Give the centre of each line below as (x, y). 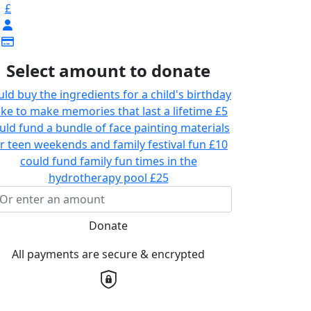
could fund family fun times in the (108, 161)
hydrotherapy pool (98, 178)
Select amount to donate (108, 71)
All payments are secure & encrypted (108, 254)
